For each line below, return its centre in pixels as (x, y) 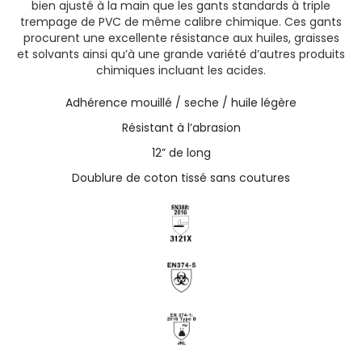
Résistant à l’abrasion (181, 128)
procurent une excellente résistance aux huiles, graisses (181, 38)
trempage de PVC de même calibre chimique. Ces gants (181, 22)
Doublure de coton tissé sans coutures (181, 178)
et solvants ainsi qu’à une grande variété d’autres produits (181, 54)
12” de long (181, 153)
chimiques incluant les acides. (181, 70)
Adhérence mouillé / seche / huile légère (181, 103)
